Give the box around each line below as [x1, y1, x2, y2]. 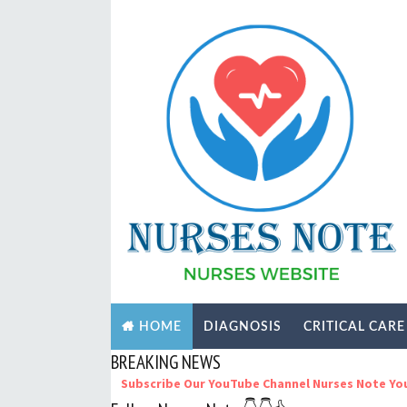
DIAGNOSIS [203, 320, 282, 333]
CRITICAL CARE [303, 320, 405, 333]
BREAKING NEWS [111, 350, 221, 375]
